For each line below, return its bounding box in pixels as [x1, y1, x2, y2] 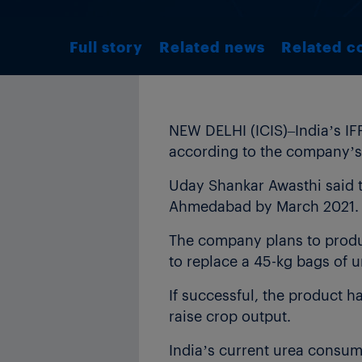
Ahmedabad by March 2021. [169, 196, 359, 215]
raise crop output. [169, 305, 291, 325]
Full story [69, 36, 143, 56]
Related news [159, 36, 265, 56]
